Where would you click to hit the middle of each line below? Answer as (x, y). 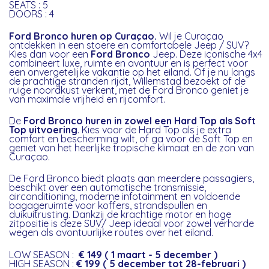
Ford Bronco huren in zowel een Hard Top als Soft (140, 121)
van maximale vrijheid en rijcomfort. (87, 99)
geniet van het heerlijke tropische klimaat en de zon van (132, 148)
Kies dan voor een (50, 54)
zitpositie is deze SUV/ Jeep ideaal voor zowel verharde (132, 224)
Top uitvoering (44, 130)
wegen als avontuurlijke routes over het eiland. (111, 233)
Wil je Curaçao (190, 36)
